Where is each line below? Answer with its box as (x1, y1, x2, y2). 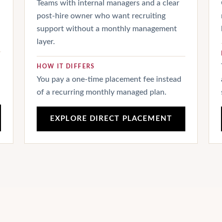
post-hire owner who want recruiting (37, 12, 166, 20)
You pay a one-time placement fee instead (37, 75, 182, 83)
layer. (37, 38, 55, 46)
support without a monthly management (37, 25, 177, 33)
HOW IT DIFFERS (37, 64, 95, 69)
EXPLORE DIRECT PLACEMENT (50, 115, 172, 122)
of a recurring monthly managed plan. (37, 88, 167, 96)
